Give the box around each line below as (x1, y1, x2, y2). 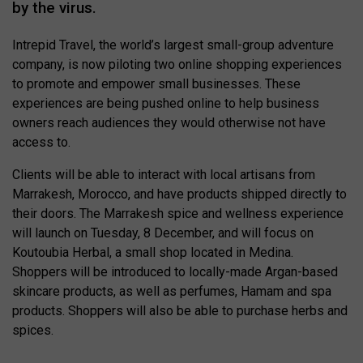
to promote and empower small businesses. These (12, 76, 301, 92)
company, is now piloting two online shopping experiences (12, 57, 342, 72)
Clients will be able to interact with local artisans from (12, 167, 315, 182)
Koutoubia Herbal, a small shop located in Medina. (12, 245, 293, 260)
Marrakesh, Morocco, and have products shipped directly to (12, 186, 347, 202)
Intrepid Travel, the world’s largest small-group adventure (12, 37, 334, 53)
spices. (12, 322, 53, 338)
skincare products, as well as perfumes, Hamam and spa (12, 284, 331, 299)
